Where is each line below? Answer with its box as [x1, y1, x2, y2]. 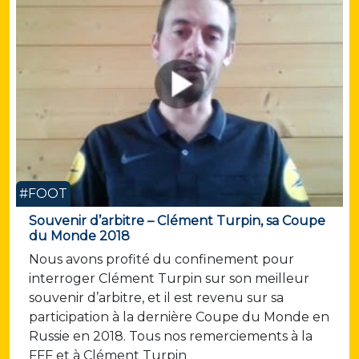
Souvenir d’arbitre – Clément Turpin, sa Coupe [29, 213, 325, 229]
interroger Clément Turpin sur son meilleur [29, 271, 309, 287]
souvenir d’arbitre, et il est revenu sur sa [29, 290, 284, 306]
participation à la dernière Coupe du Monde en [29, 309, 329, 325]
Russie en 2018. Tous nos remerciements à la [29, 329, 313, 345]
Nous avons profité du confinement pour [29, 252, 294, 268]
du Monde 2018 [29, 228, 130, 244]
